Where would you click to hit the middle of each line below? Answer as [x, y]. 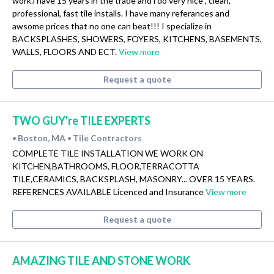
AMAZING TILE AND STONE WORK [101, 261]
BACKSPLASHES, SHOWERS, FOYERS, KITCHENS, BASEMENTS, [137, 39]
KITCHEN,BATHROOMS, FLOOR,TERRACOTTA [106, 166]
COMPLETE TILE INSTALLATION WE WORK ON [108, 154]
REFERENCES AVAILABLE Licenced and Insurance [109, 192]
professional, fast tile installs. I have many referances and [121, 13]
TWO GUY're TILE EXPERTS [81, 121]
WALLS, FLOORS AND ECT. [65, 52]
